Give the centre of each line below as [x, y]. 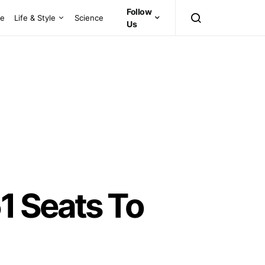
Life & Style [35, 17]
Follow [139, 12]
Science [89, 17]
